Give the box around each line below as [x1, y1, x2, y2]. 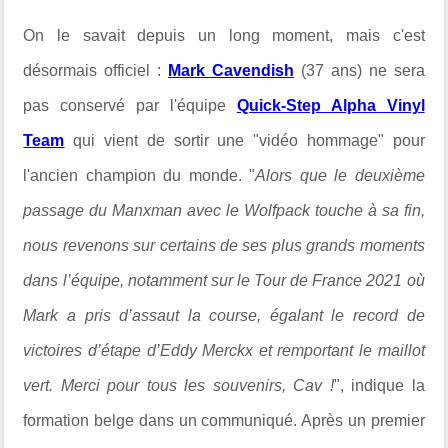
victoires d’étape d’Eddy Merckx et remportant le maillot [23, 341, 425, 359]
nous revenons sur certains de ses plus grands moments [23, 236, 425, 254]
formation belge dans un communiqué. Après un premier [23, 411, 425, 429]
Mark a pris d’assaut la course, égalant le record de [23, 306, 425, 324]
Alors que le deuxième [255, 166, 425, 184]
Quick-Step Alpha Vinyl [236, 96, 425, 114]
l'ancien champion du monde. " [23, 166, 256, 184]
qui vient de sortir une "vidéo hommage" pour [64, 131, 425, 149]
